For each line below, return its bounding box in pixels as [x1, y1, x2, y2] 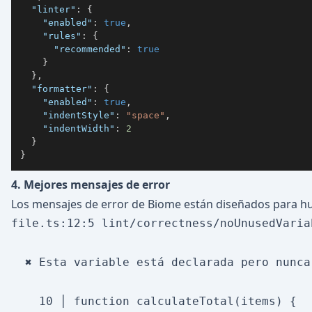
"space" [126, 109, 165, 120]
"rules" [42, 30, 81, 41]
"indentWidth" [42, 123, 115, 134]
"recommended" [54, 43, 126, 54]
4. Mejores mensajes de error [11, 177, 170, 192]
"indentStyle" [42, 109, 115, 120]
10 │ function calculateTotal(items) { [11, 295, 297, 308]
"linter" [31, 3, 76, 15]
